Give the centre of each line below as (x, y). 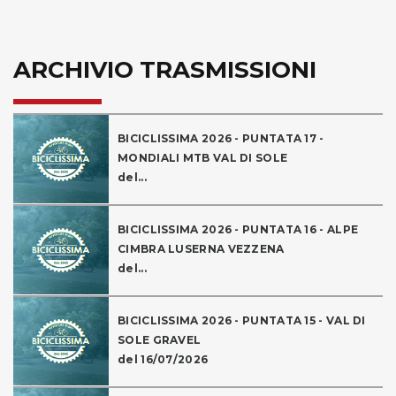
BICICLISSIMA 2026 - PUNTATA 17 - (221, 139)
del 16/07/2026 (163, 360)
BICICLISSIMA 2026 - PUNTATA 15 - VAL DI (242, 321)
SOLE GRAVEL (160, 340)
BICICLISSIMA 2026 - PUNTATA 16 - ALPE (238, 230)
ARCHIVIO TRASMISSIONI (165, 70)
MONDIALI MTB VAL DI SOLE (203, 158)
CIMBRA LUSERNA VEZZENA (201, 249)
